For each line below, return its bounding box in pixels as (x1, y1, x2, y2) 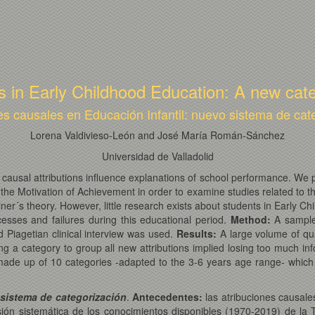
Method (230, 212, 267, 227)
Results (176, 226, 213, 241)
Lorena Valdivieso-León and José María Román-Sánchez (30, 128, 285, 143)
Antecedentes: (132, 290, 203, 304)
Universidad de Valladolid (101, 149, 214, 164)
